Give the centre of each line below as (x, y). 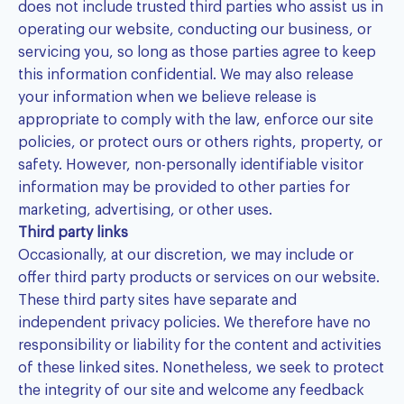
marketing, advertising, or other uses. (145, 211)
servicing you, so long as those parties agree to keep (197, 53)
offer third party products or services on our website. (199, 278)
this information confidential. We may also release (186, 75)
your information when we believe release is (167, 98)
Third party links (73, 233)
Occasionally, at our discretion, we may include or (186, 256)
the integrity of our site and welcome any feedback (191, 391)
